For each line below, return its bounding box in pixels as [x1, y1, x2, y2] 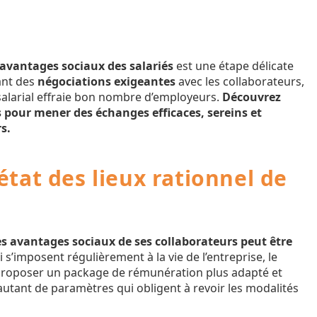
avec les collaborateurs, [175, 74, 304, 89]
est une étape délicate [173, 58, 294, 74]
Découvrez [222, 89, 281, 105]
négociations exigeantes [38, 74, 175, 89]
